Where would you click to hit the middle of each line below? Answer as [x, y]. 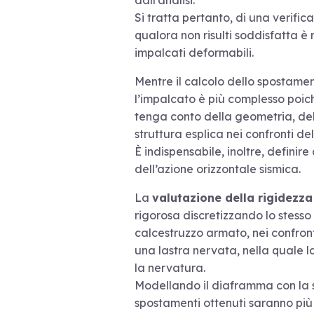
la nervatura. [170, 268]
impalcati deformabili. [194, 53]
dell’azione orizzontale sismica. [218, 169]
